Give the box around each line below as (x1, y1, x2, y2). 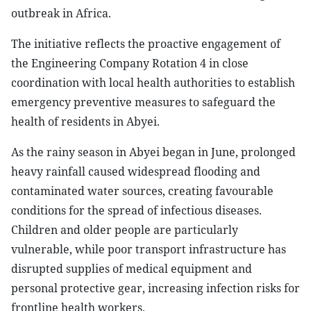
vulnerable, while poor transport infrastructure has (11, 242, 286, 257)
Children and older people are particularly (11, 222, 238, 237)
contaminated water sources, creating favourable (11, 183, 274, 199)
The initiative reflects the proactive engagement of (11, 36, 280, 51)
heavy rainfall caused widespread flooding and (11, 164, 260, 179)
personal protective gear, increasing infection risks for (11, 280, 300, 296)
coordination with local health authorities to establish (11, 75, 295, 90)
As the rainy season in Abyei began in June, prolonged (11, 144, 296, 160)
